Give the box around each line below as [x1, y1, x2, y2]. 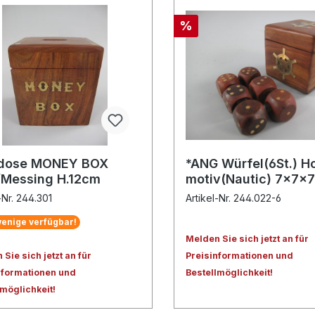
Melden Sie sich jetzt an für [186, 233, 309, 245]
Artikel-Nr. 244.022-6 [186, 192, 282, 205]
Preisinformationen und [186, 250, 294, 262]
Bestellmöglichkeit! [186, 267, 274, 278]
